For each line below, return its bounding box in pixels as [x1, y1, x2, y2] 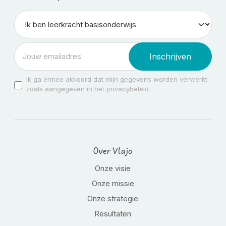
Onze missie [91, 179, 134, 188]
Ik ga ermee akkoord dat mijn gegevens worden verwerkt [26, 75, 207, 83]
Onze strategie [87, 194, 139, 203]
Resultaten [94, 209, 132, 218]
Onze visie [95, 163, 131, 173]
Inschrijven [149, 51, 191, 62]
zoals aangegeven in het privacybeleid [26, 85, 149, 93]
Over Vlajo [93, 146, 133, 156]
